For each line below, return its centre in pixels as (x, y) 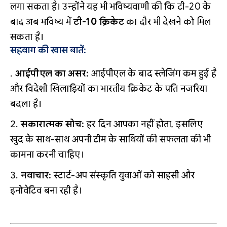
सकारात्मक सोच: (53, 124)
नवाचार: (36, 175)
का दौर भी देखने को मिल (168, 22)
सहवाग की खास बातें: (48, 50)
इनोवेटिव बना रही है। (46, 190)
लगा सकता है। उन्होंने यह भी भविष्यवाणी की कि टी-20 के (111, 7)
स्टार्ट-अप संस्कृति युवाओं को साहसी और (123, 175)
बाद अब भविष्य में (42, 22)
